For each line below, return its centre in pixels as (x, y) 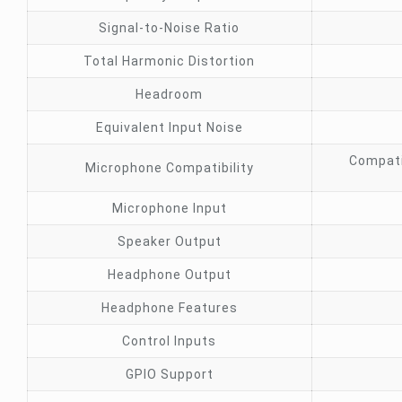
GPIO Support (169, 374)
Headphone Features (169, 308)
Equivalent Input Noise (169, 127)
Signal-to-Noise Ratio (170, 28)
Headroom (170, 94)
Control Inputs (170, 341)
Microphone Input (169, 208)
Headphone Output (169, 275)
